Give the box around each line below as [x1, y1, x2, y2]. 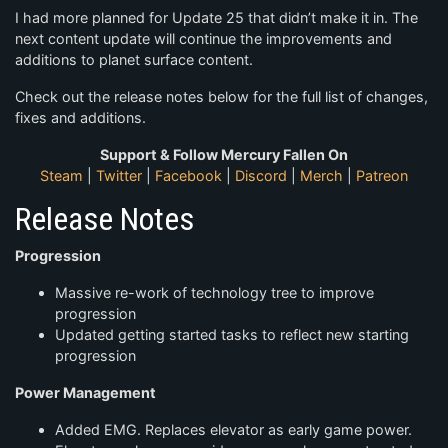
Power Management [15, 384, 156, 401]
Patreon [356, 167, 408, 184]
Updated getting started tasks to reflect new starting [55, 326, 409, 343]
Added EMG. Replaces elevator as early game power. [55, 421, 412, 438]
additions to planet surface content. [15, 51, 253, 68]
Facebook [155, 167, 222, 184]
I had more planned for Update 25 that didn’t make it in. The [15, 9, 418, 26]
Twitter [96, 167, 142, 184]
